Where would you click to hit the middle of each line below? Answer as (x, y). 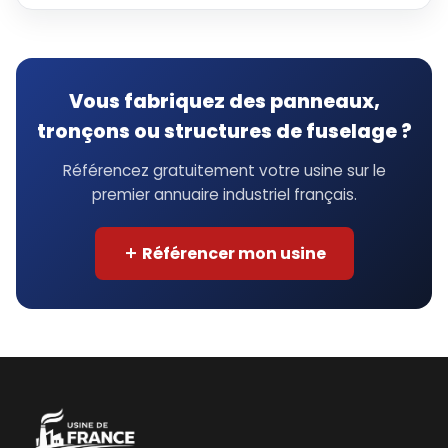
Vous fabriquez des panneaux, (224, 102)
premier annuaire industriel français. (224, 195)
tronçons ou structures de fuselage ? (224, 132)
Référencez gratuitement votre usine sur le (224, 171)
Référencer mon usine (232, 254)
